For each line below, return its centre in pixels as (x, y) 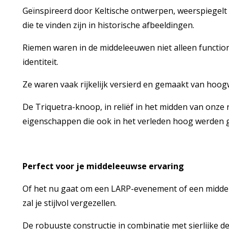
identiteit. (40, 62)
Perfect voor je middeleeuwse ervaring (103, 166)
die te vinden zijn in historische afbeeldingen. (108, 25)
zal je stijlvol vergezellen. (69, 203)
